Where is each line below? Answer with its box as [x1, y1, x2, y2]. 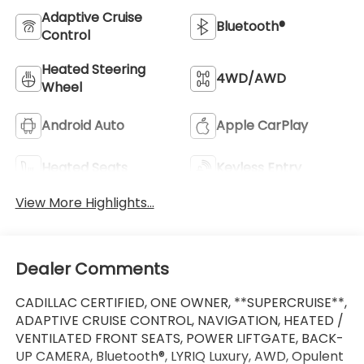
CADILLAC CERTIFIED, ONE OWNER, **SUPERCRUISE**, [15, 293, 347, 313]
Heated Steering [41, 59, 145, 79]
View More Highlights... [15, 193, 154, 212]
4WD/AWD [216, 68, 286, 88]
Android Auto [41, 115, 124, 135]
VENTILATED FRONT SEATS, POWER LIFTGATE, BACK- [15, 329, 344, 349]
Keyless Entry [216, 158, 301, 177]
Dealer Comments [15, 258, 169, 281]
